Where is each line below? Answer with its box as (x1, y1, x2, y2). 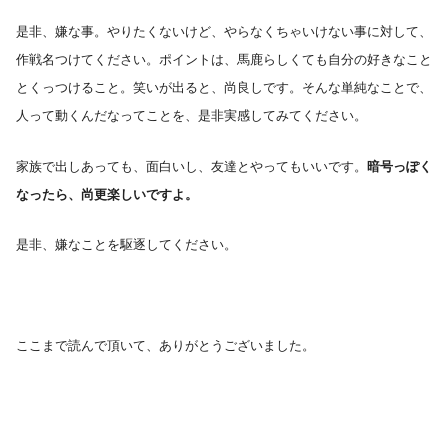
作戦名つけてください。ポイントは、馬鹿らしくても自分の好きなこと (16, 52, 432, 68)
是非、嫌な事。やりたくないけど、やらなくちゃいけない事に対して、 (16, 24, 432, 40)
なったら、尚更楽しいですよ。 (16, 186, 198, 202)
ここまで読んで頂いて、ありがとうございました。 (16, 338, 315, 354)
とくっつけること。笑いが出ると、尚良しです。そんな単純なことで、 (16, 80, 432, 96)
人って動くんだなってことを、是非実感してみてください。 (16, 108, 367, 124)
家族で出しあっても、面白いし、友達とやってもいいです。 (16, 158, 367, 174)
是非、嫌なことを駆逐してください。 (16, 237, 237, 253)
